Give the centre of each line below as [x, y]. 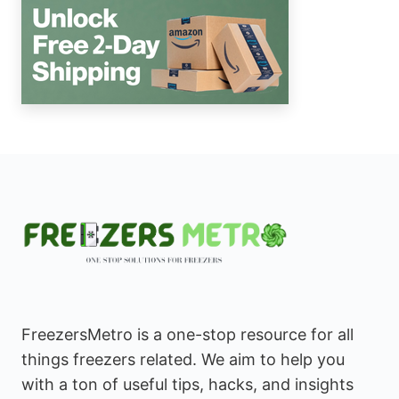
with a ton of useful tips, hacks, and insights [187, 385]
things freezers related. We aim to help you [183, 360]
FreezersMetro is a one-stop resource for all [187, 335]
